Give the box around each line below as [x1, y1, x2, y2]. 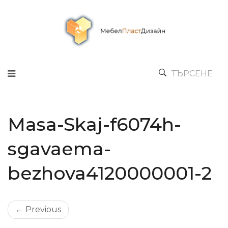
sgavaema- [8, 137, 111, 160]
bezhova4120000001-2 [8, 162, 212, 184]
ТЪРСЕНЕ [172, 69, 213, 78]
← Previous [15, 205, 61, 214]
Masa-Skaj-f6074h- [8, 113, 181, 135]
